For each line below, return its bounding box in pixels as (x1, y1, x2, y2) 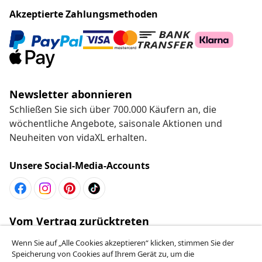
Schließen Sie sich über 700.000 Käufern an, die (9, 102, 216, 116)
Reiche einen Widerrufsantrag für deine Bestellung (9, 229, 234, 243)
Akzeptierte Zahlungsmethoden (9, 7, 158, 20)
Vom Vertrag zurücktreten (9, 213, 149, 228)
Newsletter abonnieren (9, 87, 132, 101)
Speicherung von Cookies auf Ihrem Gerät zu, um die (12, 249, 194, 259)
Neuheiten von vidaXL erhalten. (9, 130, 147, 144)
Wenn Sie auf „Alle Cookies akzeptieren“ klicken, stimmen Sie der (12, 237, 234, 248)
